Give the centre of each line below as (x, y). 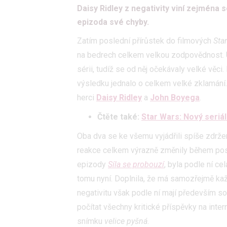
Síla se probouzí (136, 165)
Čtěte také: (119, 117)
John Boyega (175, 98)
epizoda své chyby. (113, 22)
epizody (92, 165)
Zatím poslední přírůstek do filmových (145, 41)
